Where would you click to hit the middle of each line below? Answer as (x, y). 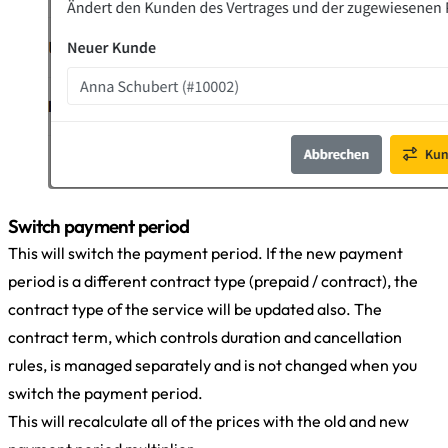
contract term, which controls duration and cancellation (205, 336)
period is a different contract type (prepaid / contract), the (213, 280)
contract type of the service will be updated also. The (195, 308)
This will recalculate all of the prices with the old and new (208, 420)
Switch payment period (99, 225)
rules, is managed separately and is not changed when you (212, 364)
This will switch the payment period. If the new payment (205, 252)
